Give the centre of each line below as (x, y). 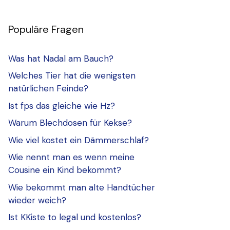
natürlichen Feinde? (48, 89)
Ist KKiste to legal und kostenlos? (75, 217)
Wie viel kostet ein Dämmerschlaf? (79, 140)
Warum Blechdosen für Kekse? (70, 123)
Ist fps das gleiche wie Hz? (62, 106)
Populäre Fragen (46, 29)
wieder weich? (37, 200)
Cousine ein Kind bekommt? (65, 170)
